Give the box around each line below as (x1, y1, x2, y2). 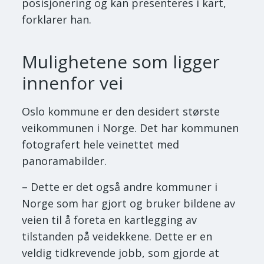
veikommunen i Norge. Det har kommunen (22, 121, 239, 136)
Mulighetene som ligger (22, 49, 220, 74)
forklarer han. (22, 12, 92, 27)
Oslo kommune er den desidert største (22, 104, 220, 119)
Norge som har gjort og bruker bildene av (22, 196, 236, 211)
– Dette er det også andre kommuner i (22, 180, 218, 194)
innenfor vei (22, 71, 124, 95)
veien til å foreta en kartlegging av (22, 213, 197, 227)
